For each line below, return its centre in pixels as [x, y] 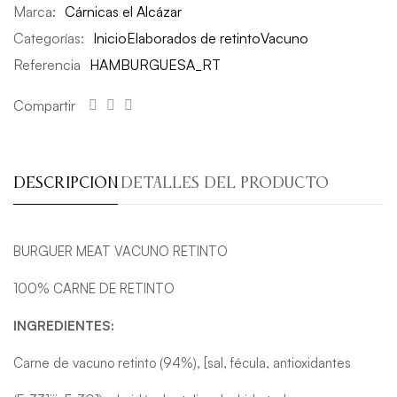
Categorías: [49, 38]
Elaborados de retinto [194, 38]
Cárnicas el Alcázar [123, 11]
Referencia [47, 64]
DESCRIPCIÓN [66, 183]
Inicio [110, 38]
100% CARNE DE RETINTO [94, 288]
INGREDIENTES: [64, 325]
